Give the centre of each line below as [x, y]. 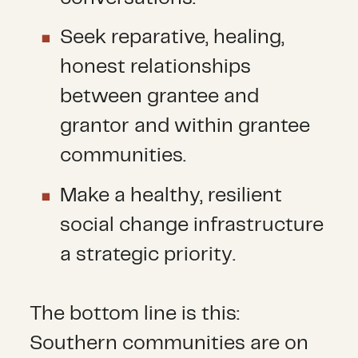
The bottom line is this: [135, 314]
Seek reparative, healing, [172, 38]
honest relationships [155, 68]
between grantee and [159, 97]
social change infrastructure [191, 225]
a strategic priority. [147, 255]
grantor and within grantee [185, 127]
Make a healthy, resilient [171, 195]
